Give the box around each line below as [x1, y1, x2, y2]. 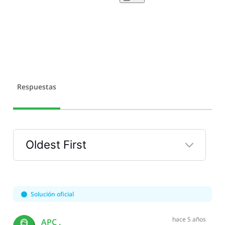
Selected [25, 158, 72, 172]
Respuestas [17, 82, 56, 92]
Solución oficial [30, 190, 74, 199]
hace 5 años [172, 215, 206, 224]
